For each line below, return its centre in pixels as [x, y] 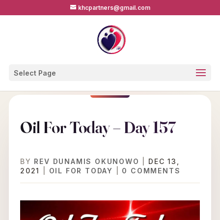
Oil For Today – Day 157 [98, 127]
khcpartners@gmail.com [114, 8]
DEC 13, [164, 161]
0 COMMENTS [151, 171]
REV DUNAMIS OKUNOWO [87, 161]
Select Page [35, 73]
